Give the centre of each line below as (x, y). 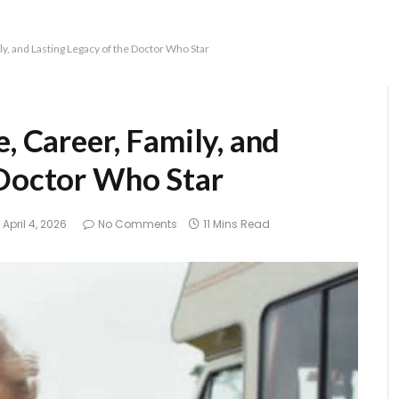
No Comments (138, 224)
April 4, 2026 (35, 224)
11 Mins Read (236, 224)
